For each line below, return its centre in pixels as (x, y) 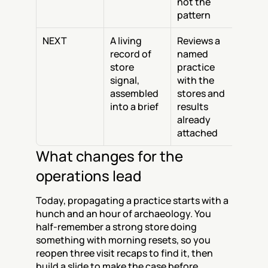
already (194, 120)
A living (126, 41)
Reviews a (199, 41)
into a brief (134, 106)
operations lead (89, 176)
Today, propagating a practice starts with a (132, 200)
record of (131, 54)
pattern (194, 15)
